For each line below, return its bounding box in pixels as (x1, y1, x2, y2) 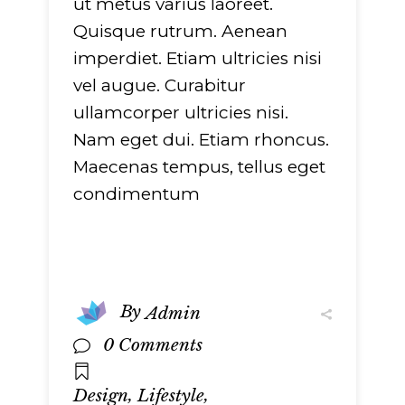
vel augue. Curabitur (73, 75, 246, 97)
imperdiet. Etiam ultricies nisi (73, 48, 322, 70)
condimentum (73, 184, 200, 205)
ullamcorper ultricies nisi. (73, 102, 288, 124)
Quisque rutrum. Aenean (73, 21, 287, 42)
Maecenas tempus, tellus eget (73, 156, 325, 178)
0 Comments (103, 334, 202, 356)
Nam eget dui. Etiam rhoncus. (73, 129, 329, 151)
